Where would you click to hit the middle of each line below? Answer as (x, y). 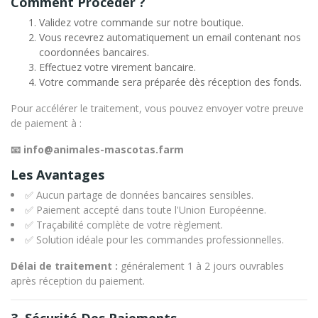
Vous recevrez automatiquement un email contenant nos (170, 38)
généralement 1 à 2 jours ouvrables (201, 266)
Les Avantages (57, 175)
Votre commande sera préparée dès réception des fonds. (170, 82)
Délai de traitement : (64, 266)
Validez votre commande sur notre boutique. (141, 23)
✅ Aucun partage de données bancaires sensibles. (139, 195)
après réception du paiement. (78, 281)
